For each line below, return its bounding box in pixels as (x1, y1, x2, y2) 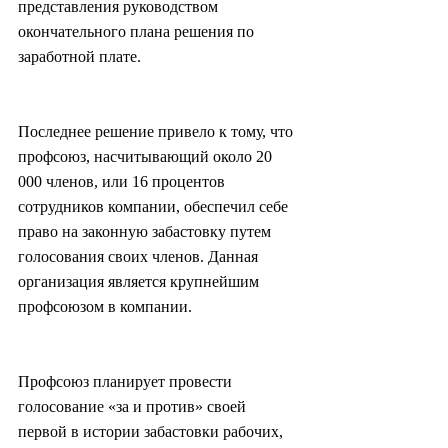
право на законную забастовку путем (18, 223, 275, 241)
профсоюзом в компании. (18, 298, 192, 316)
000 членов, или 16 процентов (18, 173, 229, 191)
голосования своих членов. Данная (18, 248, 262, 266)
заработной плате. (18, 48, 141, 66)
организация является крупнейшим (18, 273, 263, 291)
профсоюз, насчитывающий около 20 (18, 148, 276, 166)
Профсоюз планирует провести (18, 373, 236, 391)
